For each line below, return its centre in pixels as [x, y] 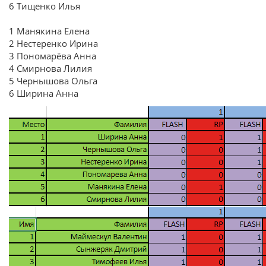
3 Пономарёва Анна [53, 56]
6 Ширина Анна [44, 94]
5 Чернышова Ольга [53, 81]
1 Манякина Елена [49, 31]
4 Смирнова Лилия [50, 69]
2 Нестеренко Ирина [53, 44]
